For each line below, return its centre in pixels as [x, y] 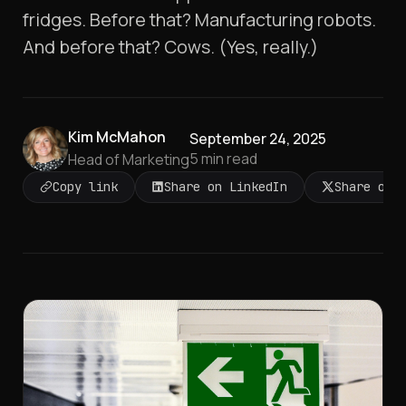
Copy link [85, 187]
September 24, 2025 [258, 138]
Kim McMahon [117, 137]
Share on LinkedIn [226, 187]
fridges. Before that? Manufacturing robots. [199, 20]
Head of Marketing [129, 159]
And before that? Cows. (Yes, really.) [170, 47]
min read [228, 158]
